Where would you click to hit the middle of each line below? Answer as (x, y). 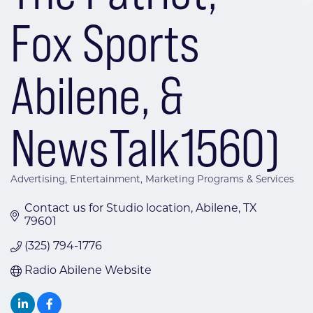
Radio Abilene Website (88, 271)
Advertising (38, 180)
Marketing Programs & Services (220, 180)
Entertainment (105, 180)
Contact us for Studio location (108, 209)
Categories (40, 190)
